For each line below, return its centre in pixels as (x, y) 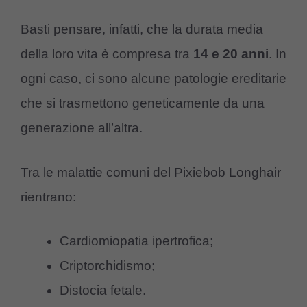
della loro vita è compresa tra (107, 54)
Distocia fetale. (103, 291)
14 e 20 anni (231, 54)
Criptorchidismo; (107, 266)
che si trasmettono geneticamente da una (143, 103)
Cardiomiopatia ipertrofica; (136, 241)
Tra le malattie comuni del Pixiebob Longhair (151, 172)
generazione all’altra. (82, 128)
